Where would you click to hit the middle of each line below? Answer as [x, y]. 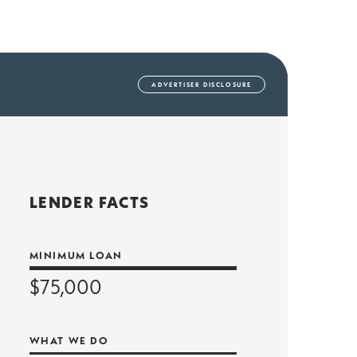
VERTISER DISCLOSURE [207, 85]
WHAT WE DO [69, 341]
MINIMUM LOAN [76, 255]
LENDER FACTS [89, 202]
